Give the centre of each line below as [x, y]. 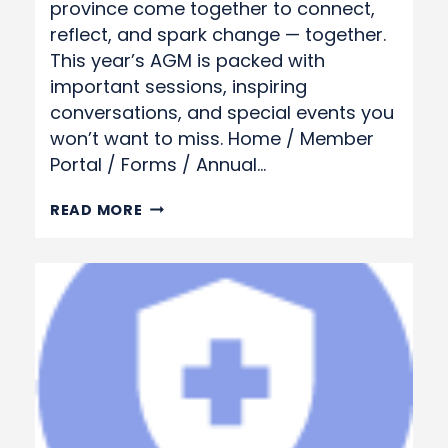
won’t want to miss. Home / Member [212, 138]
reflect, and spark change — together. [218, 34]
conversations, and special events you [222, 112]
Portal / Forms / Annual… [158, 164]
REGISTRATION [201, 286]
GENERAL [177, 234]
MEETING [177, 260]
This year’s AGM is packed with [187, 60]
